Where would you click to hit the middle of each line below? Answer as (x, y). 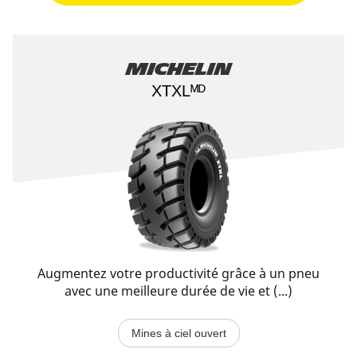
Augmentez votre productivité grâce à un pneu (178, 273)
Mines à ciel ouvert (178, 333)
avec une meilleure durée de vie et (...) (178, 291)
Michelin (178, 69)
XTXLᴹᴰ (178, 91)
